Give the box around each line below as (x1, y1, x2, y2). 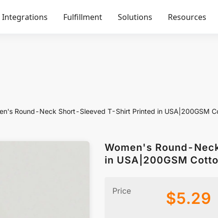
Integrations (2, 12, 48, 22)
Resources (168, 12, 206, 22)
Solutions (118, 12, 152, 22)
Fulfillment (63, 12, 102, 22)
